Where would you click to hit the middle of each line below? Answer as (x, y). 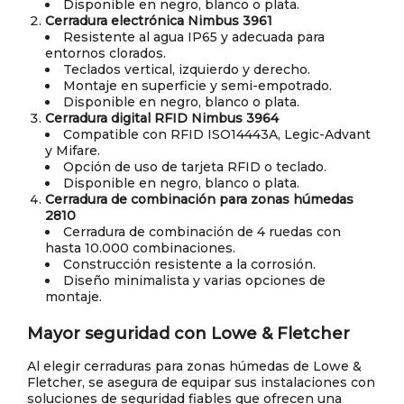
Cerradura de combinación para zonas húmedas (199, 200)
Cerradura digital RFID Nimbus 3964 (162, 119)
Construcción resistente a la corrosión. (189, 265)
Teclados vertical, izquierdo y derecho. (187, 70)
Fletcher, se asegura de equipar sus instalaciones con (201, 383)
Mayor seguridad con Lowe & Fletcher (188, 334)
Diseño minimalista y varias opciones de (194, 281)
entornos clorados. (106, 54)
